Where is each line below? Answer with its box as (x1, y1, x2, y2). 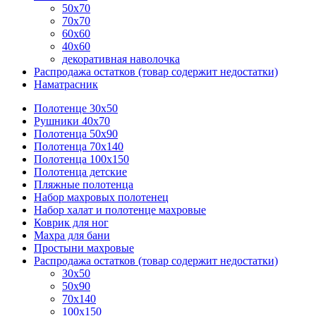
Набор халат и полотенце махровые (34, 204, 206, 216)
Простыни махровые (34, 242, 134, 254)
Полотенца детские (34, 166, 127, 178)
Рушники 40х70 (34, 115, 110, 127)
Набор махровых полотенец (34, 191, 169, 203)
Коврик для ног (34, 217, 109, 229)
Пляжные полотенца (34, 178, 133, 190)
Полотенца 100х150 (34, 153, 129, 165)
